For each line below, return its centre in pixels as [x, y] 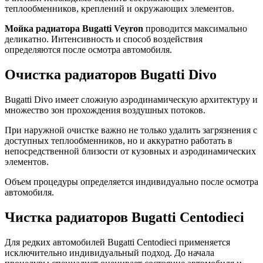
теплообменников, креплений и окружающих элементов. [119, 9]
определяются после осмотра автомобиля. [88, 50]
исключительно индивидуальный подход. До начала [109, 252]
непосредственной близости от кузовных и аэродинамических [130, 151]
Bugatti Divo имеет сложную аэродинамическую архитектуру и [131, 100]
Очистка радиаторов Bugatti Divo [111, 75]
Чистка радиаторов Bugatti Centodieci [124, 218]
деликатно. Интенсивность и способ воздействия [104, 39]
